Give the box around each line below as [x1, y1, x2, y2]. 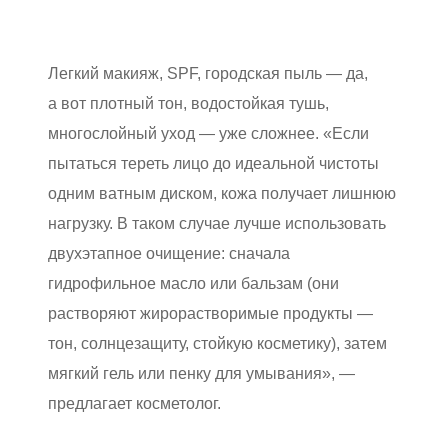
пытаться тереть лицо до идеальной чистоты [48, 154, 379, 172]
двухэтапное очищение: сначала [48, 244, 290, 262]
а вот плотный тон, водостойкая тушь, [48, 94, 329, 112]
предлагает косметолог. [48, 394, 221, 412]
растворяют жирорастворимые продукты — [48, 304, 373, 322]
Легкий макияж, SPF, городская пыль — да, [48, 64, 368, 82]
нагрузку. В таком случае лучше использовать [48, 214, 386, 232]
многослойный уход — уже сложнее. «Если [48, 124, 369, 142]
